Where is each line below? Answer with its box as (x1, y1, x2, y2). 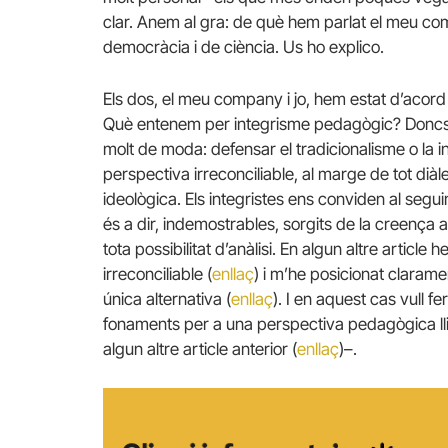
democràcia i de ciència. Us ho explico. (103, 37, 384, 58)
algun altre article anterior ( (103, 338, 297, 359)
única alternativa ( (103, 288, 231, 309)
